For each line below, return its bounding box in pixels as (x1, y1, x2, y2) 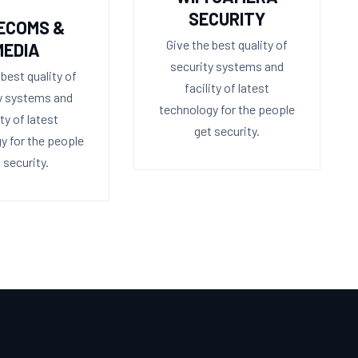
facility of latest (184, 79, 269, 95)
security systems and (169, 58, 284, 74)
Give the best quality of (165, 36, 288, 52)
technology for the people (158, 101, 295, 117)
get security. (193, 122, 260, 138)
